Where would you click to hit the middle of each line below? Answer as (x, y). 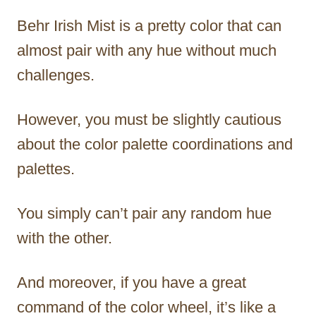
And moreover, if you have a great (132, 283)
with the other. (67, 238)
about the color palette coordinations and (155, 145)
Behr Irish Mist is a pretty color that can (149, 26)
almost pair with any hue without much (147, 51)
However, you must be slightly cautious (149, 120)
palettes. (46, 169)
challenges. (56, 75)
